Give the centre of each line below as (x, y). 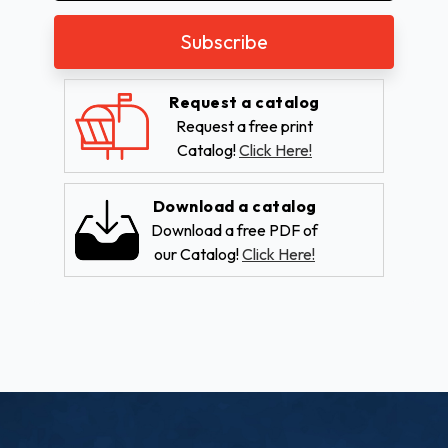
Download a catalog (234, 206)
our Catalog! (198, 254)
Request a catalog (244, 102)
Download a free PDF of (234, 230)
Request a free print (244, 126)
